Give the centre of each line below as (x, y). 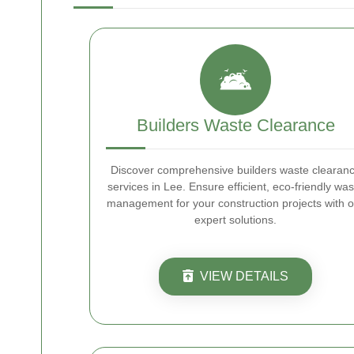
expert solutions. (235, 220)
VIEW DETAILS (244, 276)
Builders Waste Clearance (235, 125)
